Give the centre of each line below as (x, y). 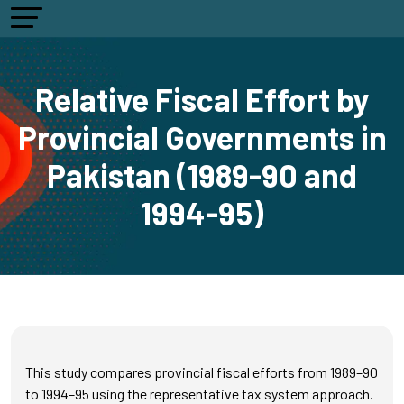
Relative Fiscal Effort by (202, 99)
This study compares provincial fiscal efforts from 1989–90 (202, 372)
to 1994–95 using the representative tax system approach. (199, 394)
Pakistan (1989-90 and (202, 175)
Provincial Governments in (202, 137)
